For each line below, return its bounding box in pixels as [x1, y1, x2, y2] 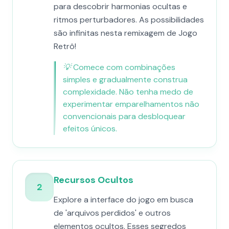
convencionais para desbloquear [63, 111, 186, 122]
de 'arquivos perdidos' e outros [54, 208, 171, 218]
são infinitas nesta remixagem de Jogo [54, 28, 197, 38]
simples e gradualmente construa [63, 74, 188, 85]
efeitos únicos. [63, 123, 117, 134]
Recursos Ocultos [54, 174, 133, 186]
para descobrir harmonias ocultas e [54, 1, 187, 12]
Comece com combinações [73, 62, 175, 73]
